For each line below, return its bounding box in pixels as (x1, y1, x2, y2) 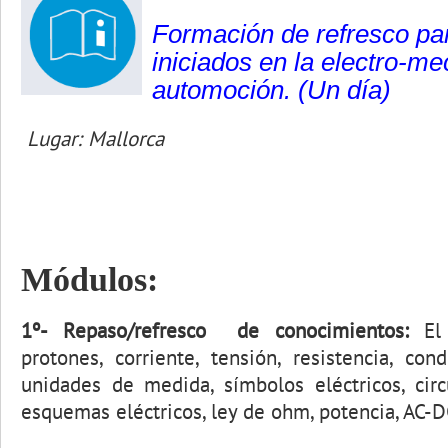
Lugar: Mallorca (21, 125, 164, 152)
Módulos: (21, 261, 158, 298)
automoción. (152, 76, 291, 104)
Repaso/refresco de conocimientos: (63, 317, 409, 344)
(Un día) (291, 76, 398, 104)
